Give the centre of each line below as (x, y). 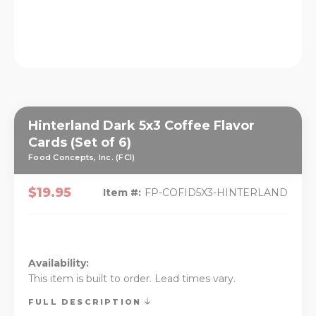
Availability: (59, 263)
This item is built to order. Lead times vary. (132, 279)
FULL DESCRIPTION (87, 302)
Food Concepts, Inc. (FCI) (82, 158)
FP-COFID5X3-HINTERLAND (216, 193)
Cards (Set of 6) (80, 143)
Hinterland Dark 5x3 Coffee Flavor (141, 126)
